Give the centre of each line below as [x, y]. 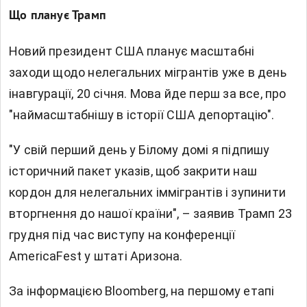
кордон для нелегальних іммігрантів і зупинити [148, 193]
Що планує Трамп [58, 16]
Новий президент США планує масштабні [132, 51]
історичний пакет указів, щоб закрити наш [133, 171]
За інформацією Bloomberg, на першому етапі [142, 291]
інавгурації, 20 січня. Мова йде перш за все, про [148, 94]
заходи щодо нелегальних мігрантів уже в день [148, 73]
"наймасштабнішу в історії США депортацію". [142, 115]
